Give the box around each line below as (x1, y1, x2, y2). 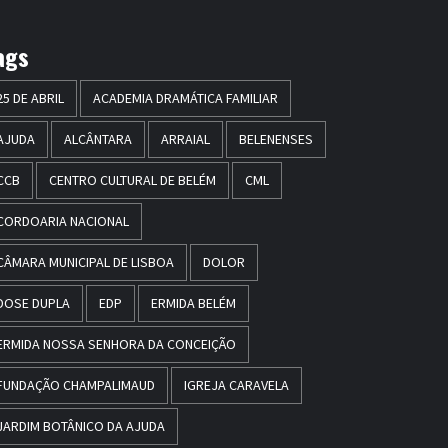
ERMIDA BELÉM (150, 294, 236, 312)
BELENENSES (238, 130, 313, 148)
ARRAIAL (160, 130, 210, 148)
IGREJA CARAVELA (183, 376, 289, 394)
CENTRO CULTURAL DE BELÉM (48, 171, 216, 189)
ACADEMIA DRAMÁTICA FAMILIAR (92, 89, 278, 107)
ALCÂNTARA (63, 130, 132, 148)
